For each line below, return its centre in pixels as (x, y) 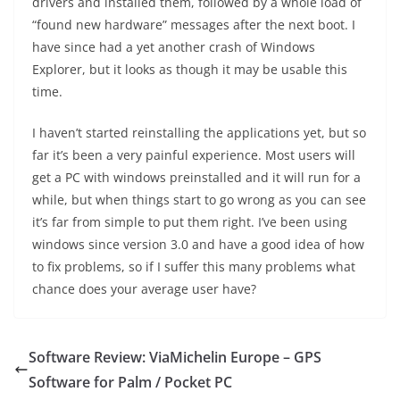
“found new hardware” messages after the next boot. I (194, 25)
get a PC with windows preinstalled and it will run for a (196, 177)
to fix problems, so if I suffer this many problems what (194, 267)
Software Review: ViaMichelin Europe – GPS (175, 357)
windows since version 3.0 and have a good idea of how (198, 244)
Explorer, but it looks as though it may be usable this (190, 69)
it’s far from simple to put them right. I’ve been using (190, 222)
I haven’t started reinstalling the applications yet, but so (199, 133)
